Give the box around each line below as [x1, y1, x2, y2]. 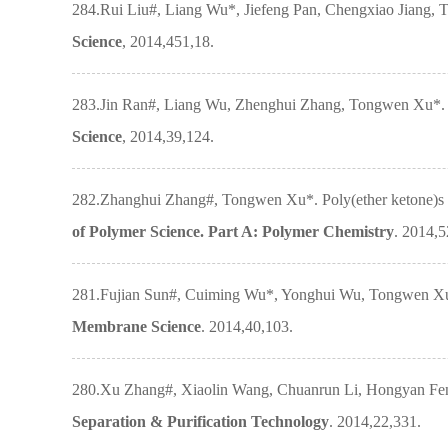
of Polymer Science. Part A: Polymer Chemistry [72, 223, 394, 240]
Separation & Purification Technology [72, 413, 329, 430]
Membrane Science [72, 318, 201, 335]
